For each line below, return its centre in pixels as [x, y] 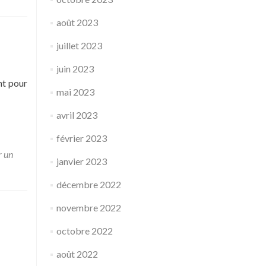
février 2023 [81, 138]
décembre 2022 [88, 184]
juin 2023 [75, 69]
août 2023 [77, 22]
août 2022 [77, 254]
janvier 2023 [81, 161]
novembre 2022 [88, 208]
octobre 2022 [84, 231]
